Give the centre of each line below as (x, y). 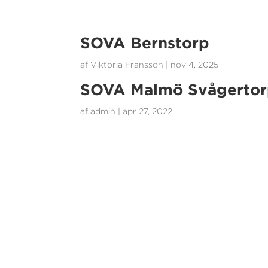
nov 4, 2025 (195, 64)
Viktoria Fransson (127, 64)
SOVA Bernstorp (145, 42)
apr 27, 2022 (148, 111)
